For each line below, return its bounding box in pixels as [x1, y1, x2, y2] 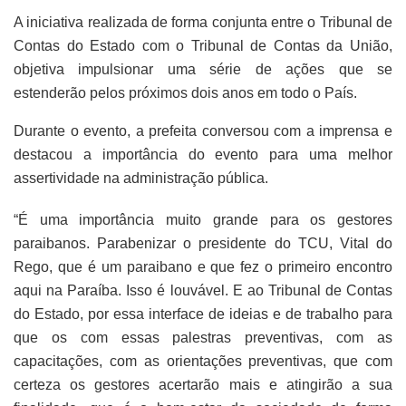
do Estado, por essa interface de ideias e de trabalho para [14, 305, 392, 322]
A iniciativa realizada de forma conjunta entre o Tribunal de [14, 14, 392, 30]
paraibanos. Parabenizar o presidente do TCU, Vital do [14, 235, 392, 251]
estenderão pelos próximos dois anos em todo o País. [14, 84, 357, 101]
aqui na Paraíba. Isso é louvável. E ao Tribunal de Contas [14, 282, 392, 298]
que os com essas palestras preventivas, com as [14, 329, 392, 345]
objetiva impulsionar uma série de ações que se [14, 61, 392, 77]
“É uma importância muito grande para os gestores [14, 211, 392, 227]
